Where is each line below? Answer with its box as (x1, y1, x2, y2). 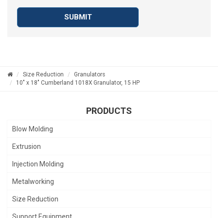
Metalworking (12, 178, 54, 186)
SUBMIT (64, 13, 92, 22)
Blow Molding (12, 125, 53, 133)
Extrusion (12, 143, 41, 151)
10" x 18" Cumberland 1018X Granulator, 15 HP (16, 79, 140, 87)
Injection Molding (12, 160, 64, 168)
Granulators (74, 71, 105, 78)
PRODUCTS (86, 106, 132, 116)
